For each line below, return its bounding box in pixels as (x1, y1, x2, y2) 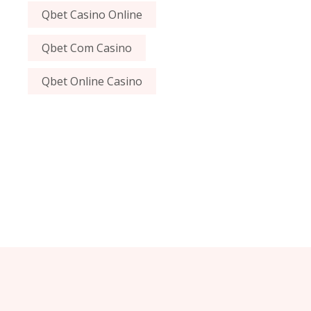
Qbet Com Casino (42, 40, 133, 56)
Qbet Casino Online (42, 7, 143, 23)
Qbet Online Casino (42, 74, 143, 90)
